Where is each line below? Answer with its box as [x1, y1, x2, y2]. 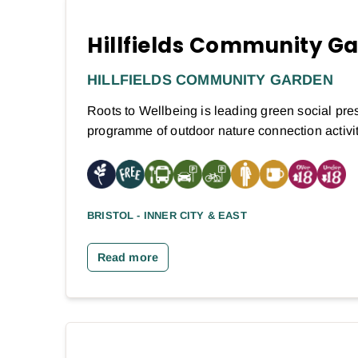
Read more [97, 250, 159, 264]
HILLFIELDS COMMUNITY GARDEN [87, 71, 333, 88]
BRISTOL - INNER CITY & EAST [87, 209, 247, 221]
